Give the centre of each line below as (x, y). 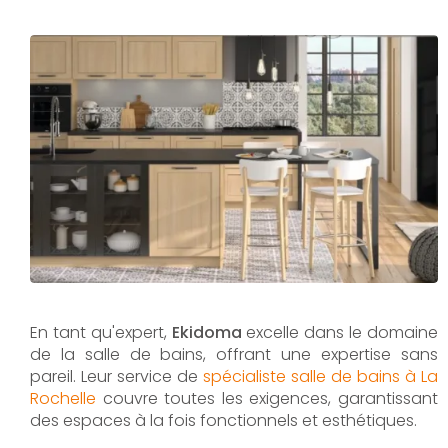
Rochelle (63, 398)
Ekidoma (206, 332)
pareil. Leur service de (116, 376)
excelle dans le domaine (339, 332)
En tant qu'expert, (101, 332)
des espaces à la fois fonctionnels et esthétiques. (223, 420)
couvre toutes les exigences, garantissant (267, 398)
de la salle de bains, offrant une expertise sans (234, 354)
